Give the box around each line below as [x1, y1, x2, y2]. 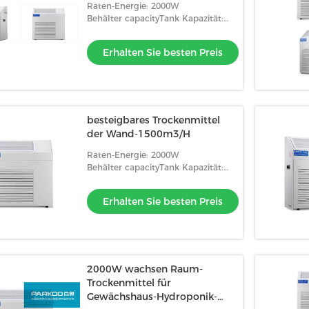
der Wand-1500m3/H [87, 128, 190, 140]
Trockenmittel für [87, 277, 171, 289]
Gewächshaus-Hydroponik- [87, 290, 217, 303]
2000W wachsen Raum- [87, 263, 203, 275]
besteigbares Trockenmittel [87, 114, 220, 126]
